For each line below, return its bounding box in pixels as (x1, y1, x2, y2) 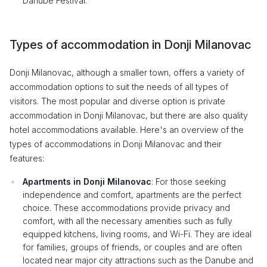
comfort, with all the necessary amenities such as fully (23, 216, 232, 226)
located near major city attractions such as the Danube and (23, 255, 253, 265)
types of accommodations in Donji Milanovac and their (10, 139, 222, 149)
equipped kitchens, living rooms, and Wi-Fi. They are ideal (23, 229, 252, 239)
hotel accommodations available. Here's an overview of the (10, 125, 244, 135)
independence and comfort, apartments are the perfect (23, 190, 241, 200)
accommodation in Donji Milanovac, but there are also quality (10, 110, 248, 120)
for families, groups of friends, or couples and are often (23, 242, 242, 252)
